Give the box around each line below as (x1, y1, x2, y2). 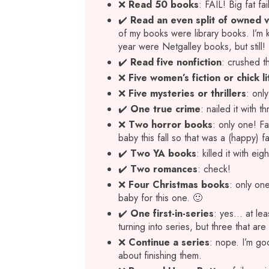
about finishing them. (118, 249, 202, 262)
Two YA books (130, 147, 196, 160)
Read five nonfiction (130, 55, 222, 69)
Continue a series (128, 235, 210, 249)
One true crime (130, 102, 201, 116)
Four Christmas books (128, 178, 229, 192)
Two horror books (128, 118, 213, 131)
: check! (198, 162, 231, 176)
